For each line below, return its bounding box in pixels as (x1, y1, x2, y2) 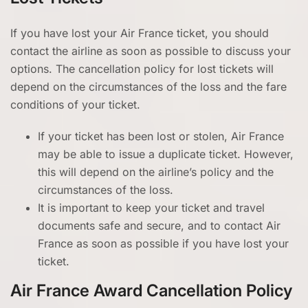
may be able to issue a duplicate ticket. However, (38, 147, 294, 161)
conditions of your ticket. (10, 98, 140, 111)
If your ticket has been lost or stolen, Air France (38, 129, 284, 143)
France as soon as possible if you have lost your (38, 236, 289, 250)
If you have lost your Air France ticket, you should (10, 26, 269, 40)
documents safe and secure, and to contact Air (38, 219, 280, 232)
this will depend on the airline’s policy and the (38, 165, 274, 179)
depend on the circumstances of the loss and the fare (10, 80, 287, 93)
